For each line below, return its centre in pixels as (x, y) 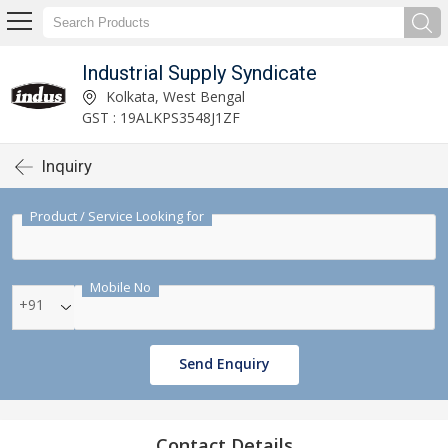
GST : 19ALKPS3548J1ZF (160, 117)
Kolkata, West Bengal (173, 96)
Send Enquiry (224, 363)
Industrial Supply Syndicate (199, 72)
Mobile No (120, 287)
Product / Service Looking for (117, 216)
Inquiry (67, 166)
